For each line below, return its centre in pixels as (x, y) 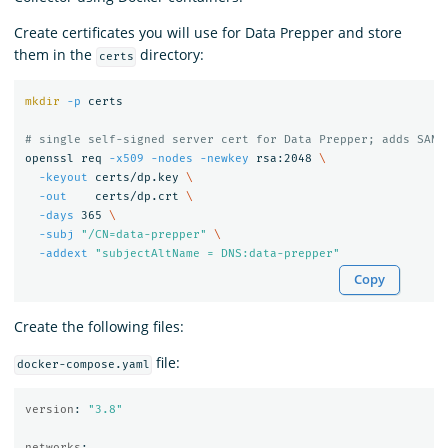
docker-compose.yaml (83, 365)
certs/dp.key (136, 177)
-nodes (171, 158)
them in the (55, 55)
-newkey (224, 158)
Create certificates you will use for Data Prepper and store (208, 33)
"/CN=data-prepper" (143, 234)
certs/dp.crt (126, 196)
